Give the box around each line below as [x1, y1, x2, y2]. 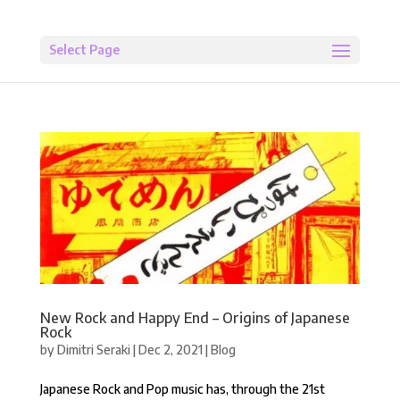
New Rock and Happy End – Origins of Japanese [39, 309, 350, 328]
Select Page [48, 42, 120, 57]
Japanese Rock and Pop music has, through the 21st [39, 381, 325, 397]
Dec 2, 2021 [137, 342, 203, 358]
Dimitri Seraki [56, 342, 130, 358]
